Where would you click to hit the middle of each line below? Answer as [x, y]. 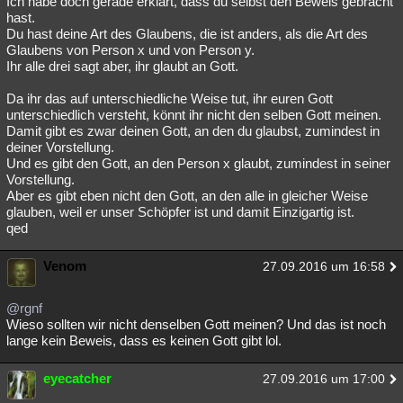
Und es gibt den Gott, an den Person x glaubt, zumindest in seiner [198, 163]
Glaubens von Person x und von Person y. [130, 50]
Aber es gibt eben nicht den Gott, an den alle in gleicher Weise [187, 196]
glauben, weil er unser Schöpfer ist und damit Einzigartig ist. [180, 212]
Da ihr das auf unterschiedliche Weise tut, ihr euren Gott [170, 99]
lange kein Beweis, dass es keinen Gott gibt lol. [144, 340]
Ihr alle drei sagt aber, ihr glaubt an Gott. [122, 66]
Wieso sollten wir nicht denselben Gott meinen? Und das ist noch [196, 324]
